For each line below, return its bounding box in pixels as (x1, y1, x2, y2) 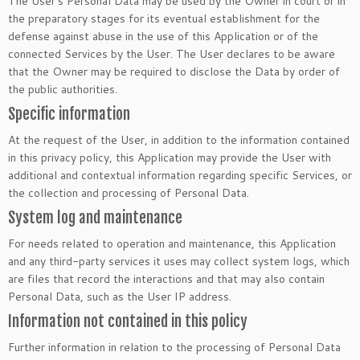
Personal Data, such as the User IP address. (8, 288, 231, 305)
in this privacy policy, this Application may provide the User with (8, 149, 331, 166)
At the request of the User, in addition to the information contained (8, 132, 350, 148)
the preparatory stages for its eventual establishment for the (8, 10, 320, 27)
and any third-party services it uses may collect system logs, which (8, 253, 350, 269)
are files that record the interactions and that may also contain (8, 271, 325, 287)
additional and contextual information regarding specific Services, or (8, 167, 352, 183)
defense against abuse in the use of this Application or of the (8, 28, 318, 44)
